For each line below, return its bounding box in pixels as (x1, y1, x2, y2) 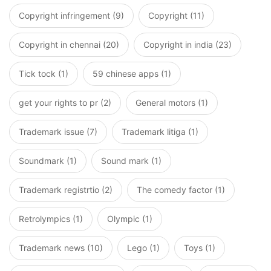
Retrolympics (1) (19, 214, 83, 224)
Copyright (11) (148, 10, 204, 21)
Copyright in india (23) (143, 39, 232, 50)
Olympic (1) (107, 214, 152, 224)
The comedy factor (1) (137, 184, 225, 195)
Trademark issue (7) (19, 126, 97, 137)
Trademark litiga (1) (122, 126, 198, 137)
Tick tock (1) (19, 68, 68, 79)
